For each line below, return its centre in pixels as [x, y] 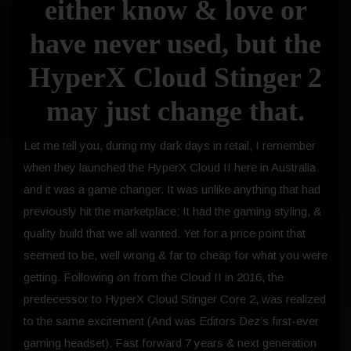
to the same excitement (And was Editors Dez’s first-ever [171, 320]
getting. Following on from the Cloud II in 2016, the [154, 277]
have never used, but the [175, 43]
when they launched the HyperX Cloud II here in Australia [170, 167]
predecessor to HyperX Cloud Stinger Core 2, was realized [175, 299]
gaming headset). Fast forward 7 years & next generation [170, 342]
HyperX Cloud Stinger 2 [175, 77]
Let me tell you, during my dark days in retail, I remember [170, 145]
